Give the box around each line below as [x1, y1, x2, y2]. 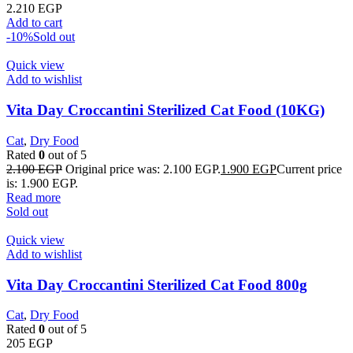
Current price [277, 162, 342, 176]
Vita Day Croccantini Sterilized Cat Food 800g [6, 276, 307, 293]
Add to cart [6, 16, 62, 30]
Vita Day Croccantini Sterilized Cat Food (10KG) [6, 102, 325, 119]
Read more [6, 190, 61, 204]
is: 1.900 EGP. [6, 176, 78, 190]
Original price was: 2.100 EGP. [65, 162, 221, 176]
